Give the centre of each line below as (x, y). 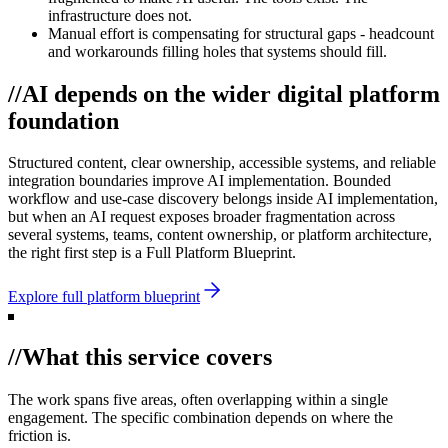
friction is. (39, 436)
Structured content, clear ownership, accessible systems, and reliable (222, 163)
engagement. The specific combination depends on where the (200, 418)
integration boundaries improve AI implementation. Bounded (199, 181)
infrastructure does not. (120, 15)
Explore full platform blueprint (104, 297)
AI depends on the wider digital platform (231, 93)
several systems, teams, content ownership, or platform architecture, (220, 235)
